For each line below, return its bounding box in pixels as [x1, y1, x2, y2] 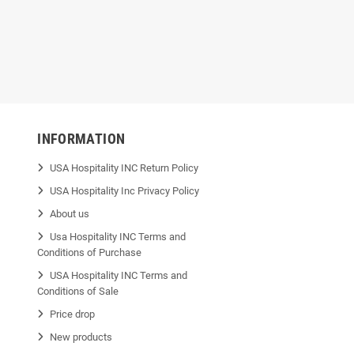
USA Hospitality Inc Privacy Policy [50, 185, 200, 198]
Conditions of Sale [37, 285, 119, 298]
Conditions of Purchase [37, 247, 142, 259]
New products [50, 331, 113, 344]
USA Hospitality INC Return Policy [50, 162, 199, 175]
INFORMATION [37, 130, 126, 148]
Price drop [50, 308, 96, 321]
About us [50, 208, 90, 220]
